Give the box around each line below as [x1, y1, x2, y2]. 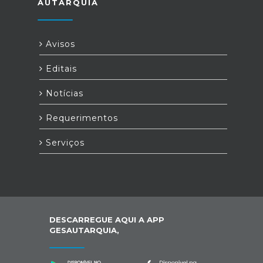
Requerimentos [43, 112, 118, 123]
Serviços [43, 137, 85, 148]
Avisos [43, 38, 75, 49]
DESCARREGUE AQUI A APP [49, 214, 164, 224]
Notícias [43, 87, 83, 99]
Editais [43, 63, 77, 74]
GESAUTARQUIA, [49, 225, 119, 235]
